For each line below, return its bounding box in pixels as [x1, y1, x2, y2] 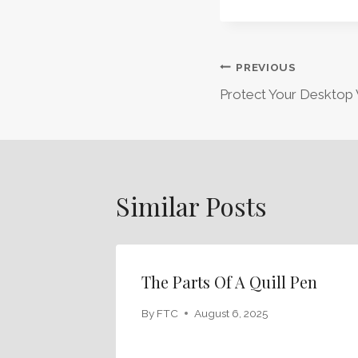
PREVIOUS [236, 60, 296, 74]
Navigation [219, 94, 343, 129]
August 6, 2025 [194, 306, 268, 320]
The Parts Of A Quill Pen [141, 271, 317, 293]
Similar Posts [116, 189, 267, 224]
